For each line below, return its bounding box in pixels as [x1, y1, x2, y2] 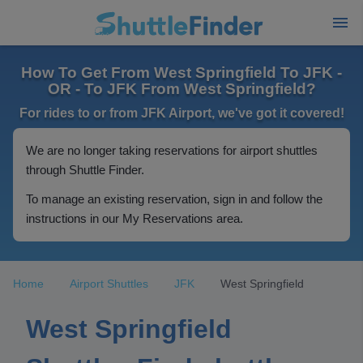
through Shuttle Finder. [26, 163, 144, 177]
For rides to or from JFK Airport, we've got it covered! [19, 106, 344, 120]
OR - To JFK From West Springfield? [47, 80, 316, 97]
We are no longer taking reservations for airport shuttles [26, 143, 318, 157]
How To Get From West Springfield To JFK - [21, 64, 342, 81]
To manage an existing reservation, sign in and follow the [26, 192, 322, 206]
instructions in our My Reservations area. [26, 211, 243, 225]
